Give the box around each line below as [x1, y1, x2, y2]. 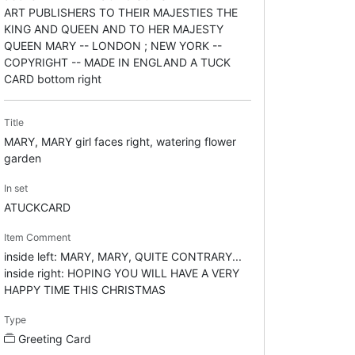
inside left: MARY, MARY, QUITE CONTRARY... [3, 249, 242, 263]
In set [3, 181, 28, 194]
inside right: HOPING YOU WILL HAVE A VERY [3, 265, 239, 280]
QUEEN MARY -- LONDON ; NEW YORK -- [3, 38, 222, 52]
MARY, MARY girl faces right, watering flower [3, 134, 236, 148]
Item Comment [3, 231, 71, 243]
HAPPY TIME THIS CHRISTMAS [3, 282, 166, 296]
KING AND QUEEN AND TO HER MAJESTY [3, 21, 223, 36]
